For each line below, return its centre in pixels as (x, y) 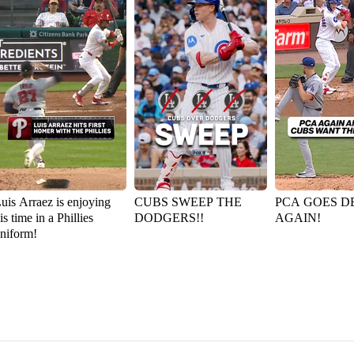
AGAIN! (298, 218)
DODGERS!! (169, 218)
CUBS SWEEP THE (188, 202)
